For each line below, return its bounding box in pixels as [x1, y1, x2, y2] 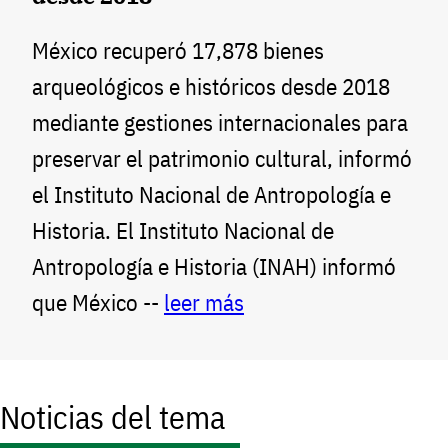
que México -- [32, 288, 164, 318]
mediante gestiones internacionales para [32, 108, 408, 138]
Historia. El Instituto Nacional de [32, 216, 334, 246]
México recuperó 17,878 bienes [32, 36, 324, 66]
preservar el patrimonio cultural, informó [32, 144, 412, 174]
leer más [164, 288, 244, 318]
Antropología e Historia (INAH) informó [32, 252, 396, 282]
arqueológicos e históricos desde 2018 [32, 72, 390, 102]
